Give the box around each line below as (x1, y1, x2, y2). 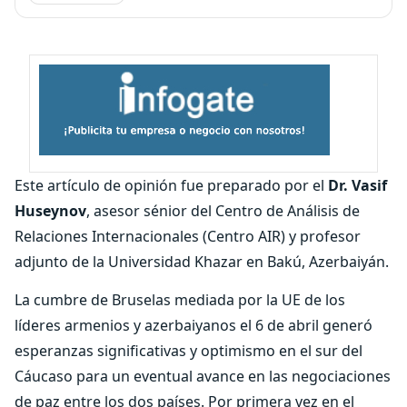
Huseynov (15, 201, 86, 221)
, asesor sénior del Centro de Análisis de (86, 201, 360, 221)
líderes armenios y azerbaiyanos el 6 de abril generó (15, 315, 372, 335)
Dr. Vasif (328, 175, 387, 195)
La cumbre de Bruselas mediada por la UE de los (15, 290, 345, 310)
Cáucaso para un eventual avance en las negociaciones (15, 366, 391, 386)
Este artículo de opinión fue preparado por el (15, 175, 328, 195)
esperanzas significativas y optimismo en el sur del (15, 341, 362, 361)
